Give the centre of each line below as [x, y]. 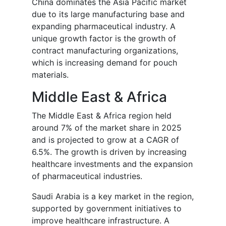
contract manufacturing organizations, [105, 51]
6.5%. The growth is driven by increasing [109, 152]
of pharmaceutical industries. [87, 176]
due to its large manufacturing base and [108, 14]
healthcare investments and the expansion [112, 164]
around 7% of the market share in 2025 [107, 128]
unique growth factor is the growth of [104, 39]
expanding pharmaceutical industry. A [104, 26]
